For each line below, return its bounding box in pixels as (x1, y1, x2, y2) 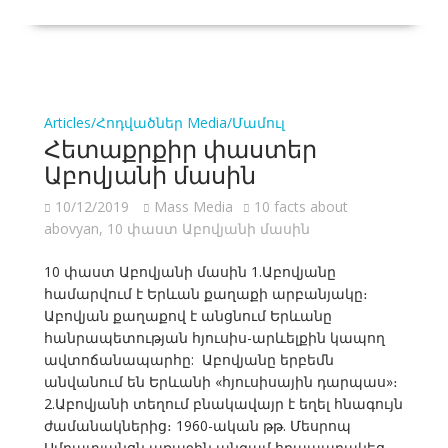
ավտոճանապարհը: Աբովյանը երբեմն (43, 350, 334, 370)
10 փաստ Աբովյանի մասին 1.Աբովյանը (43, 262, 336, 282)
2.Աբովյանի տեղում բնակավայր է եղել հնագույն (43, 394, 403, 414)
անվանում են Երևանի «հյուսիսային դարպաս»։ (43, 372, 398, 392)
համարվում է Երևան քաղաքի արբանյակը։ (43, 284, 368, 304)
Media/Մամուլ (186, 113, 285, 133)
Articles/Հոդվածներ (43, 113, 183, 133)
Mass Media (153, 197, 233, 217)
